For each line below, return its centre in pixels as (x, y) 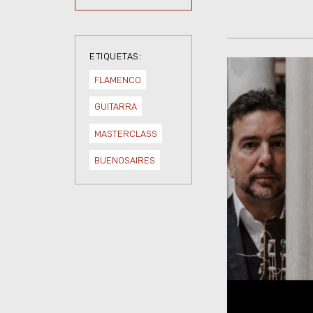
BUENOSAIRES (125, 160)
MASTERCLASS (126, 133)
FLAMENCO (118, 79)
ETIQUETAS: (115, 56)
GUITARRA (116, 107)
